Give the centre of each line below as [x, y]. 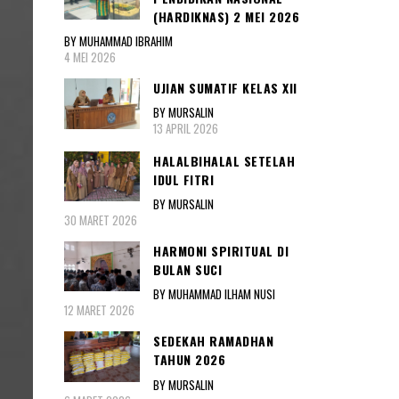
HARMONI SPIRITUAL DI [221, 250]
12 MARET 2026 [99, 310]
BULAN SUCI [187, 269]
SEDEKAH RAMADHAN [213, 341]
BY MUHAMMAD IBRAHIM [118, 41]
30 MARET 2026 [101, 220]
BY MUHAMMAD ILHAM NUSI [214, 294]
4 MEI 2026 [90, 57]
